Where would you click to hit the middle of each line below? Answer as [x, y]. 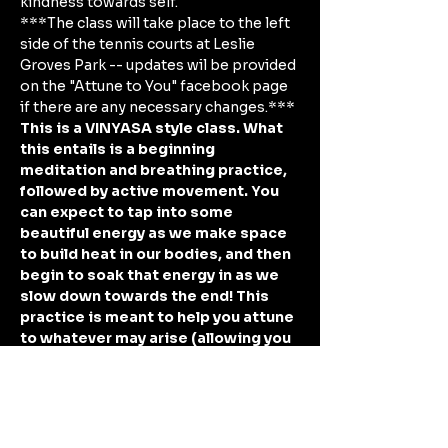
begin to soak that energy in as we [151, 275]
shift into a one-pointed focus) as [149, 380]
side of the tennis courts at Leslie [139, 44]
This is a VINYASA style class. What [153, 128]
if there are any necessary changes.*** [157, 107]
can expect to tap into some [128, 212]
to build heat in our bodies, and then [157, 254]
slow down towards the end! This [146, 296]
